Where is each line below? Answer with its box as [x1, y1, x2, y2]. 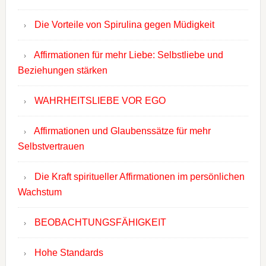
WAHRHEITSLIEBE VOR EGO [34, 96, 166, 106]
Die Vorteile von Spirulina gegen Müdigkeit [34, 20, 214, 30]
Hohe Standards [34, 248, 103, 258]
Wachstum [17, 187, 62, 198]
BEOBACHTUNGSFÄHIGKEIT [34, 217, 166, 228]
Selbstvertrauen [17, 141, 84, 152]
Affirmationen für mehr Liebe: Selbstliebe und [33, 50, 223, 61]
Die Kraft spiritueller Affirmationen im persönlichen [34, 172, 245, 182]
